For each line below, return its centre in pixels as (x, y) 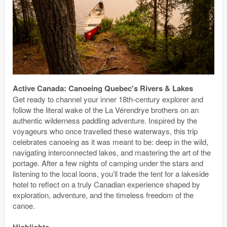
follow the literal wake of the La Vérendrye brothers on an (106, 109)
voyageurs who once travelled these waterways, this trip (105, 131)
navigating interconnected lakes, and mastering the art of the (112, 152)
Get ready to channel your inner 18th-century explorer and (108, 99)
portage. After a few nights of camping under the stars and (108, 163)
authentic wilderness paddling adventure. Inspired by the (105, 120)
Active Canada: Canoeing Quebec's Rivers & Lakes (103, 88)
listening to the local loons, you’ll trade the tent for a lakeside (111, 173)
